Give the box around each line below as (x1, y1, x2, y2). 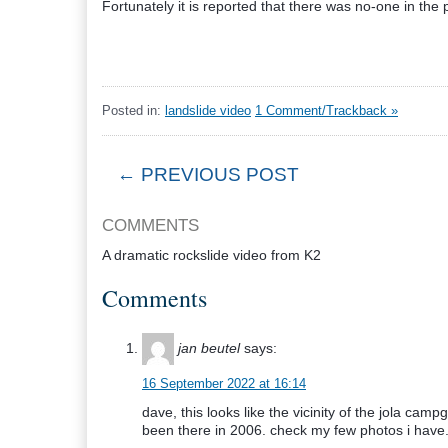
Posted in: (102, 103, 165, 118)
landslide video (165, 103, 251, 118)
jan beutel (178, 339, 240, 356)
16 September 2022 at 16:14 (142, 376, 306, 391)
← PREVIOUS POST (117, 164, 299, 185)
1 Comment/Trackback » (255, 103, 398, 118)
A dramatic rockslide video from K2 (102, 247, 321, 263)
